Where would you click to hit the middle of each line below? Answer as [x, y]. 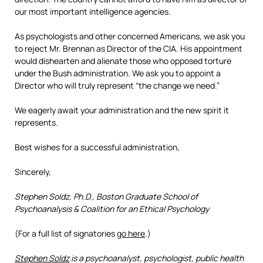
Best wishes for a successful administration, [97, 147]
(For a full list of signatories [66, 233]
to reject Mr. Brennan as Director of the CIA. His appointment [129, 48]
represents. [36, 122]
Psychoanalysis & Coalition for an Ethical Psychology [112, 209]
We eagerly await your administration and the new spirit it [122, 110]
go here [131, 233]
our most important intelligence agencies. [93, 11]
